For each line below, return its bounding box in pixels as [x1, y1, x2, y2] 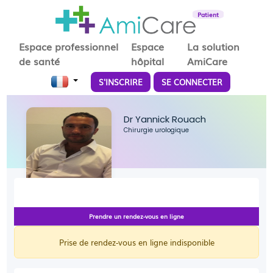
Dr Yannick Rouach [124, 113, 207, 126]
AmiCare [187, 54, 228, 68]
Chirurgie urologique [124, 126, 190, 135]
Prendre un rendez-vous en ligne [89, 211, 184, 221]
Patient [197, 10, 219, 19]
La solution [187, 39, 240, 54]
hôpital [130, 54, 164, 68]
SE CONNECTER [161, 76, 222, 88]
